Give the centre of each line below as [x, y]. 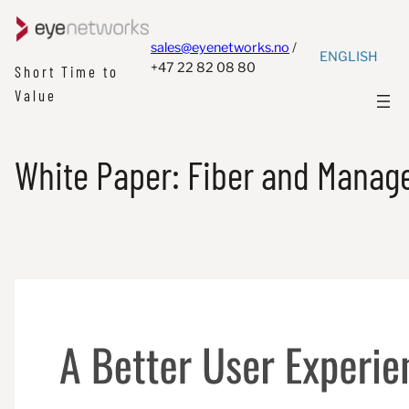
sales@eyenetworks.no [220, 47]
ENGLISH [349, 57]
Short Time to [67, 72]
